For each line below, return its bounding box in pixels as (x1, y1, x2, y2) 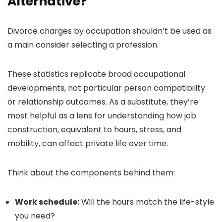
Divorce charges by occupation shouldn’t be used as (7, 25, 212, 37)
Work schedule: (15, 196, 79, 208)
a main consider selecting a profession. (7, 39, 159, 51)
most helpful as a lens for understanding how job (7, 110, 196, 122)
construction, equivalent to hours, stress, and (7, 124, 181, 136)
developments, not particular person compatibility (7, 82, 205, 94)
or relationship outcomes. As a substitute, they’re (7, 96, 198, 108)
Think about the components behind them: (7, 167, 175, 179)
